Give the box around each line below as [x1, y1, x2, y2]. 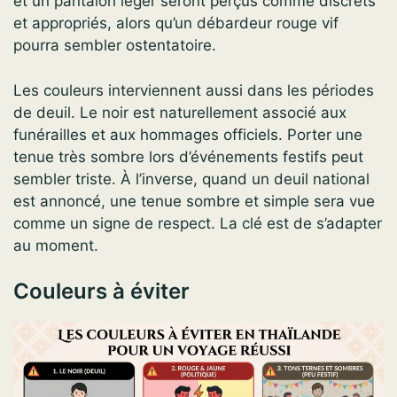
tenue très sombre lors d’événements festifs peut [13, 147, 363, 166]
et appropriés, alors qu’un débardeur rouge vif [13, 14, 339, 33]
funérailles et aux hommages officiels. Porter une [13, 125, 362, 144]
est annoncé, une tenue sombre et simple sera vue [13, 191, 375, 210]
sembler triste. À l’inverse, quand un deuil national [13, 169, 370, 188]
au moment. [13, 236, 98, 254]
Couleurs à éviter [13, 278, 190, 305]
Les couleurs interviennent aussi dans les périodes [13, 81, 374, 99]
